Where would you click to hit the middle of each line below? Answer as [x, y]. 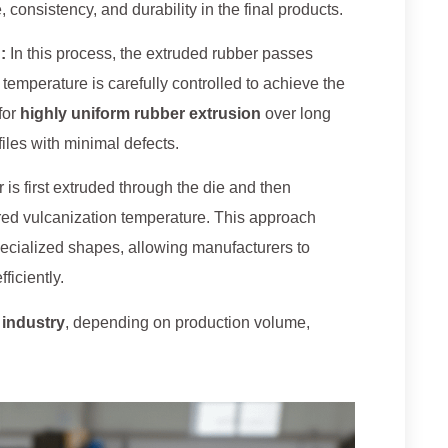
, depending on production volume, [187, 322]
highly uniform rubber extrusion [140, 114]
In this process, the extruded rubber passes [159, 54]
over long [296, 114]
